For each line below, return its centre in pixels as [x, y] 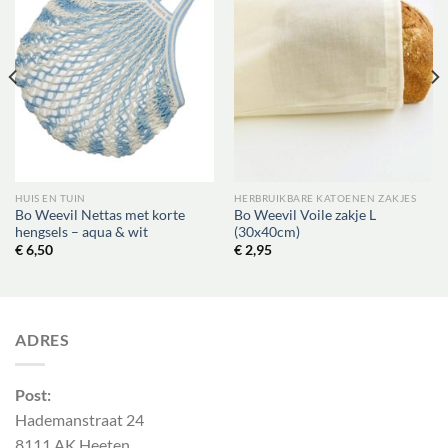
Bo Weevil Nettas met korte [99, 215]
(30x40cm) [266, 232]
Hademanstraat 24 [79, 419]
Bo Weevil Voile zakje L [304, 215]
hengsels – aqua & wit [81, 232]
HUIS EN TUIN [50, 198]
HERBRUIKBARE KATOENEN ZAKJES [325, 198]
